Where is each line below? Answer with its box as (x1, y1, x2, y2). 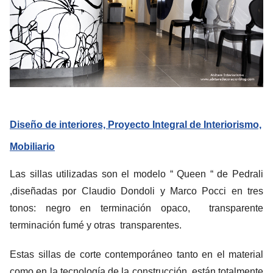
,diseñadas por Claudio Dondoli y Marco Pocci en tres (10, 185, 263, 196)
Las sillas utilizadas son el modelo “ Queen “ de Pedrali (10, 168, 263, 179)
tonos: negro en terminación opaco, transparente (10, 202, 263, 213)
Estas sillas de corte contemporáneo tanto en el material (10, 249, 263, 260)
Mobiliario (10, 141, 55, 152)
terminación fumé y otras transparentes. (10, 219, 182, 230)
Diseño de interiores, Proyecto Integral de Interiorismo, (10, 119, 261, 130)
